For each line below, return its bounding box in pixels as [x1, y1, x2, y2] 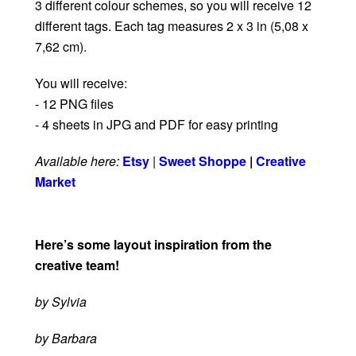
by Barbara [35, 329, 97, 348]
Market [35, 172, 75, 192]
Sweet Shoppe [159, 152, 246, 171]
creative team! [35, 256, 119, 275]
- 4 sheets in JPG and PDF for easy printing [35, 115, 278, 134]
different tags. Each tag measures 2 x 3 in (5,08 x [35, 17, 308, 36]
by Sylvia [35, 292, 87, 311]
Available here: [35, 152, 119, 171]
